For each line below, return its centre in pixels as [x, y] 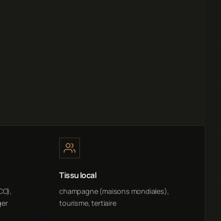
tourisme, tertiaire [88, 203]
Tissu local [78, 175]
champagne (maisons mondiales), [114, 191]
